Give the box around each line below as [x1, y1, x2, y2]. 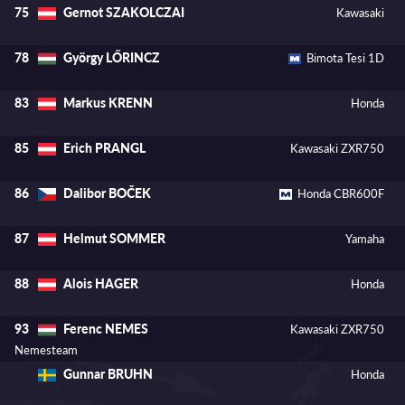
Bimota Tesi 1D [306, 49, 385, 66]
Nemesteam [14, 342, 78, 359]
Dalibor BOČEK [63, 184, 151, 202]
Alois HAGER [63, 275, 138, 293]
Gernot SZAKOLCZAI [63, 4, 184, 22]
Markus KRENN [63, 94, 153, 112]
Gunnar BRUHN [63, 365, 153, 383]
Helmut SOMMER [63, 230, 165, 248]
